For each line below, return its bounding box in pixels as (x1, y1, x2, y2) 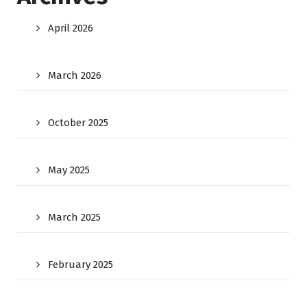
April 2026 (48, 22, 93, 34)
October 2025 (48, 116, 108, 129)
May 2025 (48, 164, 90, 176)
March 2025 (48, 211, 101, 223)
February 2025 (48, 258, 113, 271)
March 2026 (48, 69, 101, 82)
